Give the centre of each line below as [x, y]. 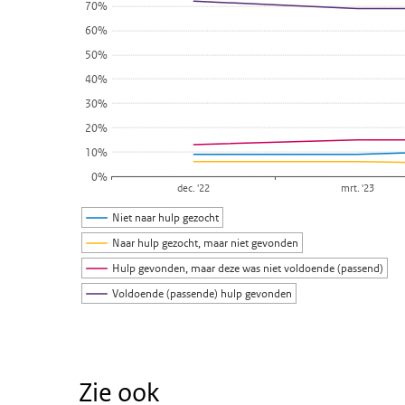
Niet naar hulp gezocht [166, 217]
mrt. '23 [357, 188]
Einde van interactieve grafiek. [169, 342]
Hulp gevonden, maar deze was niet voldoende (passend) [249, 268]
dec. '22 [194, 188]
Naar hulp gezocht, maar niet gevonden [206, 243]
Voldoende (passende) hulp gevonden [203, 293]
